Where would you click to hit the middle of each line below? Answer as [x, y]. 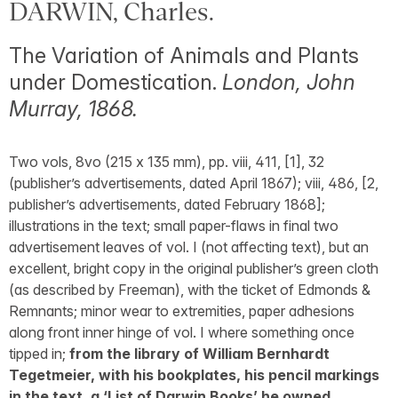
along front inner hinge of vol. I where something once [182, 332]
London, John [289, 82]
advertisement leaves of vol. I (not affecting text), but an [189, 247]
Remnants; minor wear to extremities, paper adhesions [182, 311]
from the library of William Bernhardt [199, 354]
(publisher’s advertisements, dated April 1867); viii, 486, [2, [194, 183]
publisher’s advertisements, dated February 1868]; [167, 204]
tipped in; [39, 354]
